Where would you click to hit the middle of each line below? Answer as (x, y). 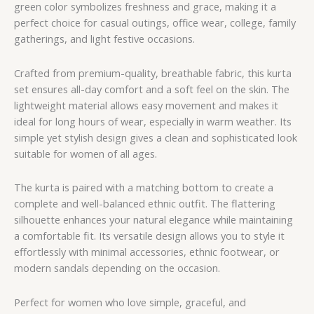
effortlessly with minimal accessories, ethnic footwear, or (147, 252)
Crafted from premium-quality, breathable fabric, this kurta (153, 73)
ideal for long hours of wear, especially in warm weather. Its (153, 121)
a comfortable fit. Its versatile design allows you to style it (149, 236)
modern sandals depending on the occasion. (117, 268)
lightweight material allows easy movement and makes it (146, 105)
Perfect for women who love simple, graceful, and (130, 302)
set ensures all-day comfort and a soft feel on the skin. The (152, 89)
